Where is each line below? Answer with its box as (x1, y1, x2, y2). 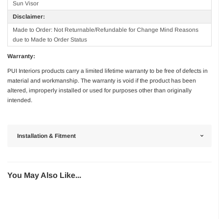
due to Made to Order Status (13, 36, 87, 43)
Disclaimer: (13, 13, 45, 20)
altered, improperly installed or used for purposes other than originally (7, 87, 192, 94)
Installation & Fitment (17, 132, 76, 139)
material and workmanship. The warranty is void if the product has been (7, 77, 196, 84)
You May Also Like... (7, 171, 81, 179)
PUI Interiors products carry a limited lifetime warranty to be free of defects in (7, 67, 208, 74)
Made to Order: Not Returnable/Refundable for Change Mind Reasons (13, 26, 198, 33)
